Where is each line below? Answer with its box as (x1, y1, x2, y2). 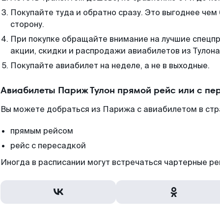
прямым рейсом (10, 126, 73, 136)
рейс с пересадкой (10, 140, 86, 151)
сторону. (10, 19, 44, 29)
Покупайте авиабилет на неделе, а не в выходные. (10, 60, 210, 71)
